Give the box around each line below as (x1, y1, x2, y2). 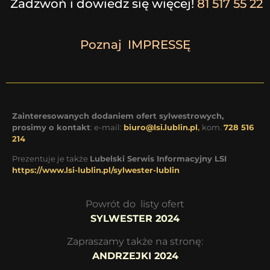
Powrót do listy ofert (86, 198, 184, 210)
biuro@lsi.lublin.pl (124, 122, 198, 133)
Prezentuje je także (12, 154, 90, 164)
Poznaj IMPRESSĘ (80, 37, 190, 52)
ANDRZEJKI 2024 (92, 250, 178, 262)
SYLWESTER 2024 (90, 212, 180, 224)
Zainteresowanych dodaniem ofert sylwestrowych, (12, 111, 224, 121)
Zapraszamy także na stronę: (67, 236, 203, 248)
